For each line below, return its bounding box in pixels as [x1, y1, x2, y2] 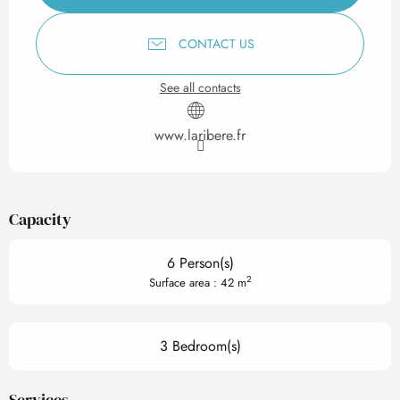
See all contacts [159, 79, 241, 96]
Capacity [9, 208, 71, 230]
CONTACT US [178, 34, 254, 53]
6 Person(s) [166, 253, 234, 273]
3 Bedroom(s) [159, 336, 241, 356]
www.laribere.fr [154, 125, 246, 146]
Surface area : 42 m [148, 274, 246, 291]
